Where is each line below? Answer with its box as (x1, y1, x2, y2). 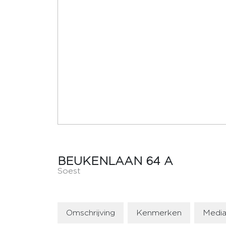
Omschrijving (66, 208, 115, 217)
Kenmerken (136, 208, 182, 217)
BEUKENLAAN (58, 155, 142, 167)
